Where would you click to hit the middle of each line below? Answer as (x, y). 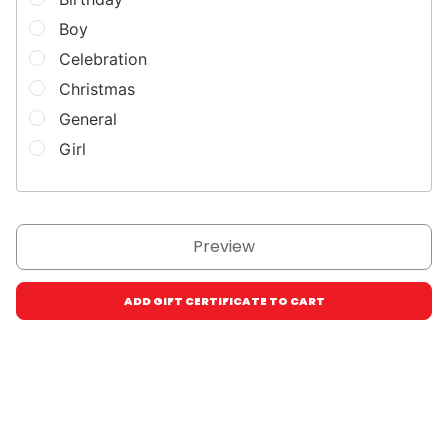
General (88, 119)
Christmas (97, 89)
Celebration (103, 59)
